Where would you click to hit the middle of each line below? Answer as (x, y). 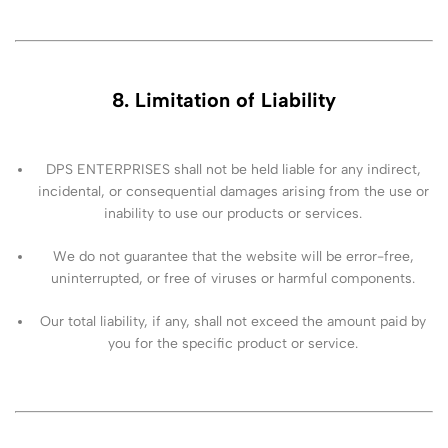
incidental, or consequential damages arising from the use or (233, 191)
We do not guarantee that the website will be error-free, (233, 256)
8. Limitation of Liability (224, 100)
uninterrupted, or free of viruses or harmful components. (233, 278)
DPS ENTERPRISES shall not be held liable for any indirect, (233, 169)
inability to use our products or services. (233, 213)
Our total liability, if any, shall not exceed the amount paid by (233, 321)
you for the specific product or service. (233, 343)
